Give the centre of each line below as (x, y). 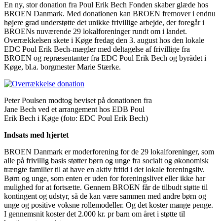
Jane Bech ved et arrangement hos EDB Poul (74, 109)
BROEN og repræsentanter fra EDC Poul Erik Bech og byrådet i (105, 58)
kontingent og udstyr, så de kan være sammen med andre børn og (105, 196)
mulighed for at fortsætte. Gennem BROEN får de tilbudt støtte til (106, 187)
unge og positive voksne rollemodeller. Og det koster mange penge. (109, 205)
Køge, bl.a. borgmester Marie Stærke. (62, 67)
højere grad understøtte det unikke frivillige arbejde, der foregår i (104, 22)
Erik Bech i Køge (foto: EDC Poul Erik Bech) (76, 118)
